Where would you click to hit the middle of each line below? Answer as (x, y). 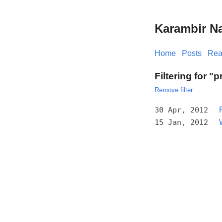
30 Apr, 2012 (181, 110)
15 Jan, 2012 (181, 122)
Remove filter (174, 90)
